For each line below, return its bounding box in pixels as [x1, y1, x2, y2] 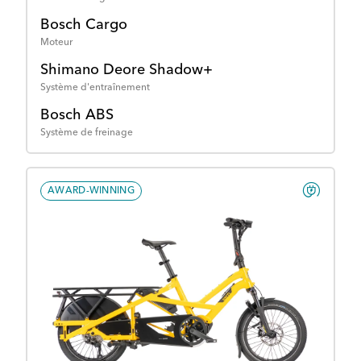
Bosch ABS [40, 108, 114, 123]
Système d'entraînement [40, 83, 150, 93]
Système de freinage [40, 128, 133, 139]
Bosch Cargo [40, 18, 127, 33]
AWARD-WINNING [48, 186, 135, 197]
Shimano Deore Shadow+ [40, 63, 213, 78]
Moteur [40, 38, 73, 48]
